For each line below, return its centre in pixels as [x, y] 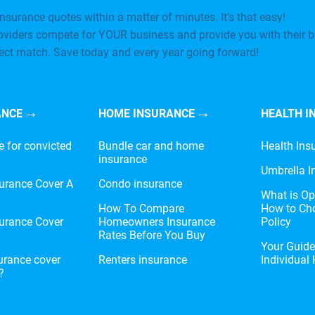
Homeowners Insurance [157, 221]
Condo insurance [140, 184]
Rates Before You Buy [152, 235]
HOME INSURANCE [147, 113]
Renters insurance [143, 259]
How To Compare [141, 208]
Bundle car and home [151, 146]
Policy [276, 221]
